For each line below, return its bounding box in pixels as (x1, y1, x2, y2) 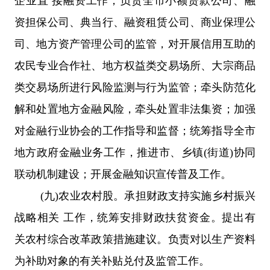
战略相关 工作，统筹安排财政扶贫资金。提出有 (14, 211, 256, 224)
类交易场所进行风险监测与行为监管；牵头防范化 (14, 81, 256, 93)
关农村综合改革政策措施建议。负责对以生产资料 (14, 233, 256, 245)
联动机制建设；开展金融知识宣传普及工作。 (14, 168, 231, 180)
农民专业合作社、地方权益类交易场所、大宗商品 (14, 59, 256, 72)
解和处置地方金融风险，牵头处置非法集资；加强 (14, 102, 256, 115)
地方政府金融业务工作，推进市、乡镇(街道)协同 (14, 146, 256, 159)
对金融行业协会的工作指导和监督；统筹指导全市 (14, 124, 256, 137)
